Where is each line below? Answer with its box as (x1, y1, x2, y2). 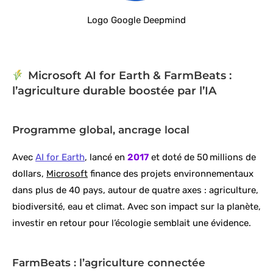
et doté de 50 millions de (149, 152, 256, 163)
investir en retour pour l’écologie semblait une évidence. (12, 218, 251, 229)
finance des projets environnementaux (88, 168, 253, 180)
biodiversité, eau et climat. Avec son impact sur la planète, (12, 201, 261, 213)
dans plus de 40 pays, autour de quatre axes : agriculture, (12, 185, 258, 196)
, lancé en (85, 152, 127, 163)
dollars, (12, 168, 46, 180)
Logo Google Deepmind (87, 15, 186, 26)
